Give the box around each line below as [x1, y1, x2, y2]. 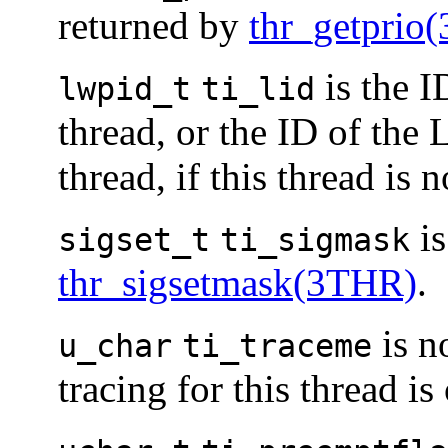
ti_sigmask [220, 222, 410, 259]
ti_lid [201, 71, 315, 108]
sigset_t [58, 222, 210, 259]
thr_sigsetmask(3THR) [58, 261, 417, 305]
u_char [58, 328, 172, 365]
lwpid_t [58, 71, 191, 108]
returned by [58, 4, 249, 48]
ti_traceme [182, 328, 372, 365]
